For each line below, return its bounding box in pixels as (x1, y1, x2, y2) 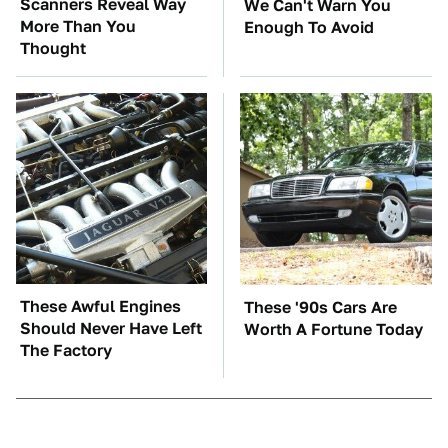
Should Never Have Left (20, 319, 202, 339)
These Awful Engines (20, 297, 181, 317)
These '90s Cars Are (244, 298, 397, 318)
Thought (20, 39, 86, 59)
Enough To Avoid (244, 18, 374, 38)
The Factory (20, 341, 112, 361)
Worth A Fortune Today (244, 320, 423, 340)
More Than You (20, 17, 136, 37)
